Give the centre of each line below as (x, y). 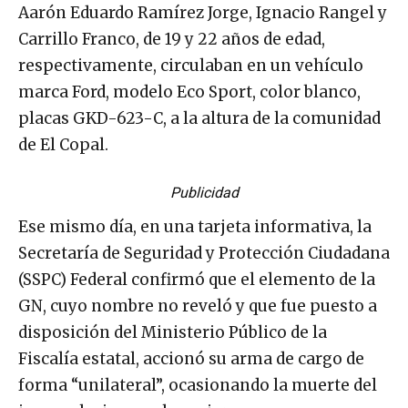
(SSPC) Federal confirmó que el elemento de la (197, 280)
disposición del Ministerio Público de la (173, 333)
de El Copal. (63, 145)
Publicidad (204, 193)
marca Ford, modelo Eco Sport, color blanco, (189, 92)
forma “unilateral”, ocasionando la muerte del (198, 386)
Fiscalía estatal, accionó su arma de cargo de (191, 359)
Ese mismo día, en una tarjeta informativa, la (195, 227)
